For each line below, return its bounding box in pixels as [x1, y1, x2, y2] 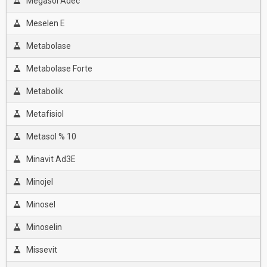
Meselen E [26, 18, 65, 28]
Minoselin [26, 222, 62, 232]
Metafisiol [26, 109, 64, 119]
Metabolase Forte [26, 64, 92, 73]
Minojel [26, 177, 53, 187]
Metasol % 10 [26, 132, 76, 141]
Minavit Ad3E [26, 154, 76, 164]
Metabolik [26, 86, 63, 96]
